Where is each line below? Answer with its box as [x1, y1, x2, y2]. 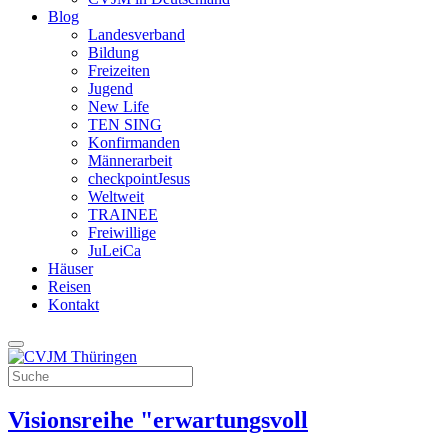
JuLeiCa [88, 242, 141, 259]
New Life [88, 98, 149, 115]
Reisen [48, 278, 91, 295]
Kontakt [48, 296, 99, 313]
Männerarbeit [88, 152, 172, 169]
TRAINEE [88, 206, 158, 223]
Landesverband [88, 26, 185, 43]
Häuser [48, 260, 93, 277]
